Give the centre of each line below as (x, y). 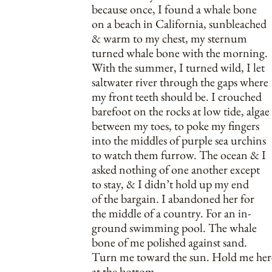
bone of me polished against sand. (169, 242)
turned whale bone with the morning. (180, 53)
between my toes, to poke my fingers (175, 126)
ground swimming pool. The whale (174, 228)
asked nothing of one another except (176, 169)
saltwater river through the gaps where (180, 82)
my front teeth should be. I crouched (177, 97)
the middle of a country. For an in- (171, 213)
